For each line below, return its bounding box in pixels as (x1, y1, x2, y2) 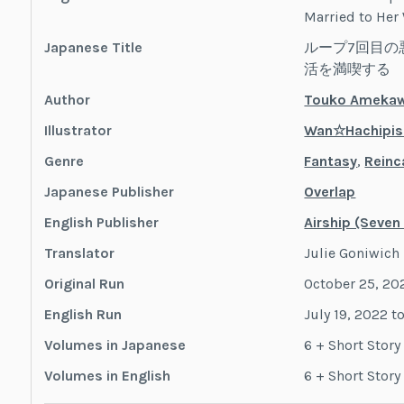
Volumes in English (43, 366, 170, 384)
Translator (43, 243, 115, 262)
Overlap (304, 182, 356, 200)
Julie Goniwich (304, 243, 400, 262)
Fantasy (304, 151, 358, 170)
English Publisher (43, 213, 159, 231)
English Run (43, 305, 122, 323)
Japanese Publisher (43, 182, 174, 200)
